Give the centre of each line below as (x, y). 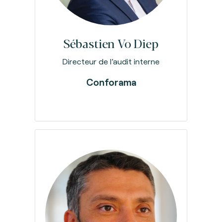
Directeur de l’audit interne (111, 61)
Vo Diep (138, 43)
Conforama (111, 82)
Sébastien (90, 43)
